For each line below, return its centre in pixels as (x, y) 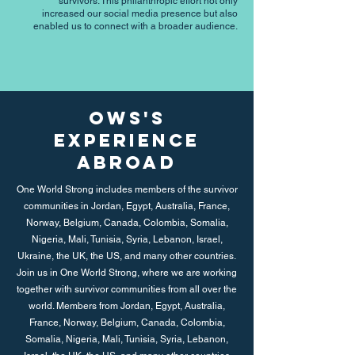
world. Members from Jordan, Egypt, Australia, (127, 306)
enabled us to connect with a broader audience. (136, 26)
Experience (127, 140)
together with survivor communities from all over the (127, 289)
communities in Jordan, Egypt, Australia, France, (127, 206)
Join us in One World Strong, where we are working (127, 273)
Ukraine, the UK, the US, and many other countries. (127, 256)
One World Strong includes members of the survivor (127, 189)
